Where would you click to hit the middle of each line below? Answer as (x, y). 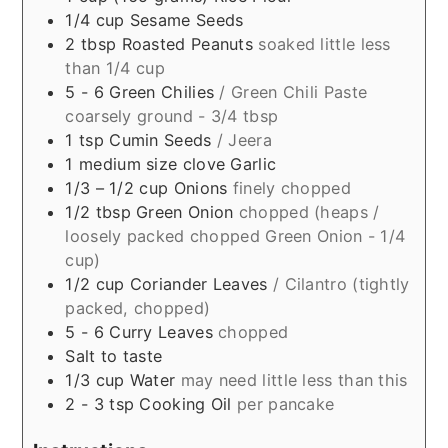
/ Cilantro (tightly (341, 283)
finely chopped (291, 187)
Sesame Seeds (186, 19)
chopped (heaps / (309, 211)
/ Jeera (244, 139)
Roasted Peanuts (190, 43)
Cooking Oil (188, 403)
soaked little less (324, 43)
